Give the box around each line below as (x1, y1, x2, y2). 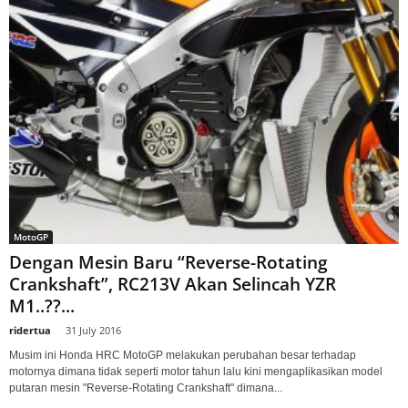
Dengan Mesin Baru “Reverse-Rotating (9, 250, 328, 274)
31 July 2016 (66, 322, 121, 337)
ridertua (9, 322, 51, 337)
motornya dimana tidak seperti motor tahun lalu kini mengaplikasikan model (9, 364, 382, 378)
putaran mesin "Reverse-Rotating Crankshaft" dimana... (9, 381, 282, 394)
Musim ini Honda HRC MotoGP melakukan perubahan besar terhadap (9, 348, 356, 362)
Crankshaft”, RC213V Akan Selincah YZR (9, 271, 336, 296)
